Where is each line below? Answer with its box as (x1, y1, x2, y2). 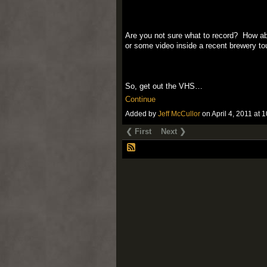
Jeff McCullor (157, 110, 200, 119)
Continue (125, 94, 156, 104)
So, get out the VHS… (125, 81, 203, 91)
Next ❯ (161, 127, 187, 136)
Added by (125, 110, 158, 119)
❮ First (126, 127, 152, 136)
